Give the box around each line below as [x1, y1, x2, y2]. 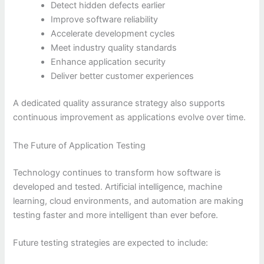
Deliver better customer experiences [51, 71, 194, 82]
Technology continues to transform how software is [13, 167, 222, 178]
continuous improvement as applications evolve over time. [13, 112, 246, 123]
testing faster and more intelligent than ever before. [13, 209, 219, 220]
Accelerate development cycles [51, 28, 176, 39]
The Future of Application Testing [13, 140, 146, 151]
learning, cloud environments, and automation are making [13, 195, 244, 206]
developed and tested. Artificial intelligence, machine [13, 181, 223, 192]
